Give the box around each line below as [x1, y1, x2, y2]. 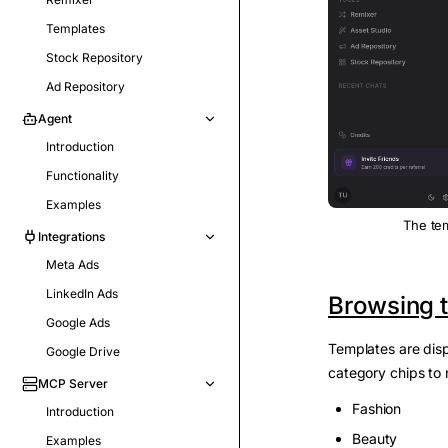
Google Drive [46, 344, 120, 359]
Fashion [352, 399, 402, 417]
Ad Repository [46, 79, 125, 94]
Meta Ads [46, 257, 99, 272]
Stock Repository [46, 50, 143, 65]
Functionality [46, 168, 119, 183]
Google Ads [46, 315, 110, 330]
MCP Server [38, 376, 108, 391]
